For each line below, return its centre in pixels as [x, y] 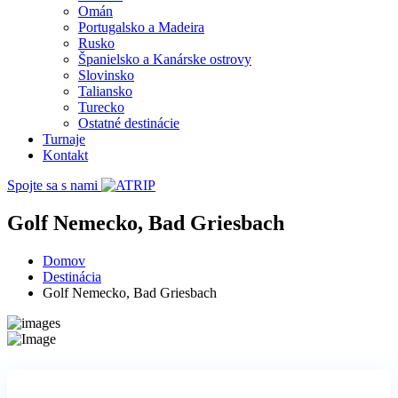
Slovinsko [106, 75]
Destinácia [72, 276]
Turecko [101, 107]
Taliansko [105, 91]
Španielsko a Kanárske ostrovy [165, 59]
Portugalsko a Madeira [141, 27]
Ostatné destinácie [129, 123]
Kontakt [65, 155]
